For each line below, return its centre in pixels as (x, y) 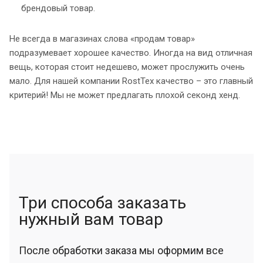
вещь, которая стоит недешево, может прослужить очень (127, 67)
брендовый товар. (58, 8)
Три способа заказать (102, 203)
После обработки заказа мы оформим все (121, 250)
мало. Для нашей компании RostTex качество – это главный (131, 81)
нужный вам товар (91, 219)
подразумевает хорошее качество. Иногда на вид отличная (131, 53)
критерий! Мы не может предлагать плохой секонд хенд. (125, 95)
